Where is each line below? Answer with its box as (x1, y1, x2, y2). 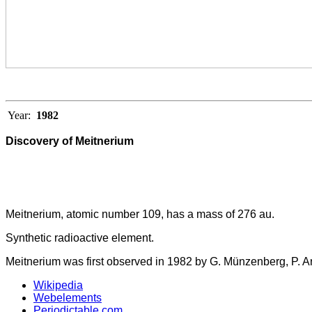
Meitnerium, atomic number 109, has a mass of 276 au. (6, 208, 274, 220)
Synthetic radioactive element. (6, 231, 154, 244)
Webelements (33, 291, 102, 304)
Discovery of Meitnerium (6, 134, 134, 147)
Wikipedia (33, 279, 83, 291)
